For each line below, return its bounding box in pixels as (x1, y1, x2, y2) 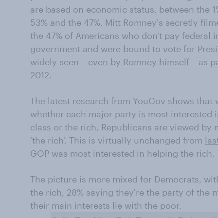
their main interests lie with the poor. (30, 200, 182, 211)
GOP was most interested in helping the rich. (30, 148, 215, 159)
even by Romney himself (88, 56, 189, 67)
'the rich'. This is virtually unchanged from (30, 135, 205, 145)
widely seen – (30, 56, 88, 67)
